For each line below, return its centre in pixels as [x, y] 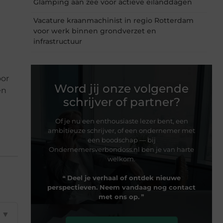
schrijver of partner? [121, 102]
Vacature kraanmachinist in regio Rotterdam [113, 20]
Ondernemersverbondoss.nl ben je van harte [121, 149]
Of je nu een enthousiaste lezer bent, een [121, 121]
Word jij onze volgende [121, 88]
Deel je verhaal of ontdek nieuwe [124, 177]
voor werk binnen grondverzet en [95, 31]
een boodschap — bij [121, 140]
